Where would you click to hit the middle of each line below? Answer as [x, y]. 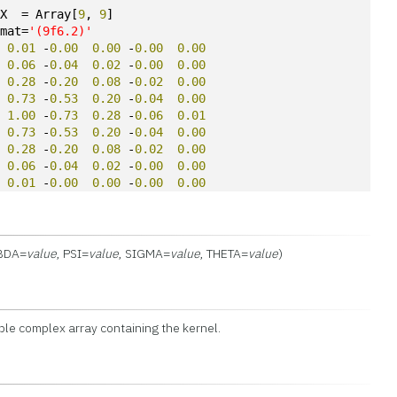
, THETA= [225, 253]
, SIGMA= [145, 253]
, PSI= [73, 253]
